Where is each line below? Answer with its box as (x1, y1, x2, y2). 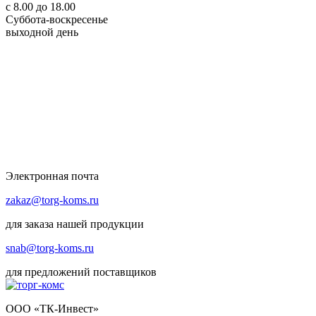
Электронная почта (6, 170, 99, 183)
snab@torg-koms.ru (6, 242, 94, 255)
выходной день (6, 26, 78, 39)
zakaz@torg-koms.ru (6, 194, 99, 207)
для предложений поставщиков (6, 266, 157, 279)
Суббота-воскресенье (6, 13, 108, 26)
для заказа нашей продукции (6, 218, 144, 231)
